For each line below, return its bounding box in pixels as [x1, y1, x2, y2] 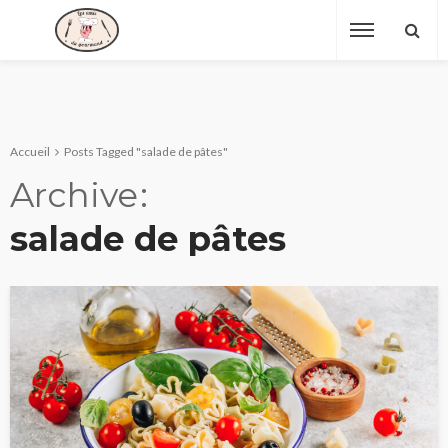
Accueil [10, 144, 50, 159]
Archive [10, 174, 138, 216]
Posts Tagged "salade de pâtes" [64, 144, 228, 159]
